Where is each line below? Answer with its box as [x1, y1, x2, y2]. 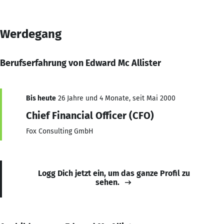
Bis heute [26, 93, 56, 102]
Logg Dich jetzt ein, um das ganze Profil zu [38, 168, 190, 178]
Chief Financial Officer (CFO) [26, 109, 154, 121]
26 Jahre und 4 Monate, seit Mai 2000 [56, 93, 175, 102]
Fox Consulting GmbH [26, 126, 93, 135]
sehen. [95, 177, 119, 187]
